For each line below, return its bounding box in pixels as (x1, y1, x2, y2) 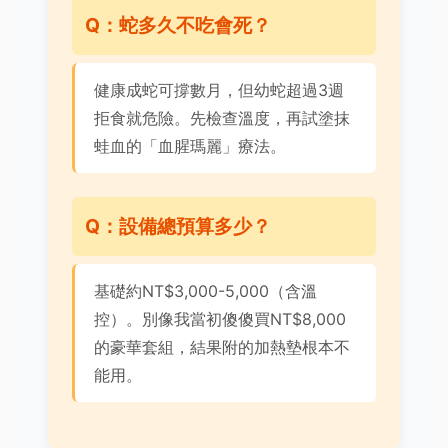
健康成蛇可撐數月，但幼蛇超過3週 (94, 79, 345, 100)
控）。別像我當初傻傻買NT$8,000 (94, 309, 347, 330)
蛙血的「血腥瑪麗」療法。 (94, 135, 287, 156)
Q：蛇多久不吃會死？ (84, 13, 271, 38)
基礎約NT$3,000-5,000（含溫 (94, 281, 318, 302)
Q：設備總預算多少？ (84, 214, 271, 239)
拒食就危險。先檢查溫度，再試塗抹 (94, 107, 351, 128)
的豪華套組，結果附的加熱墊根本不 (94, 337, 351, 358)
